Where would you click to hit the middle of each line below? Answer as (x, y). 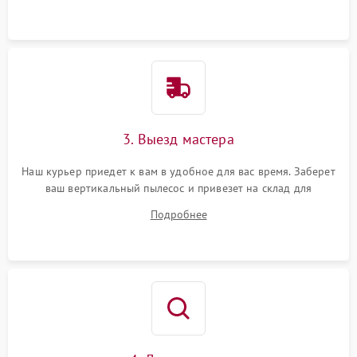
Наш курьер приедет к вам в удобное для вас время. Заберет (178, 171)
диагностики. (178, 205)
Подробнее (178, 214)
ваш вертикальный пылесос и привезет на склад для (178, 188)
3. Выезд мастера (178, 139)
